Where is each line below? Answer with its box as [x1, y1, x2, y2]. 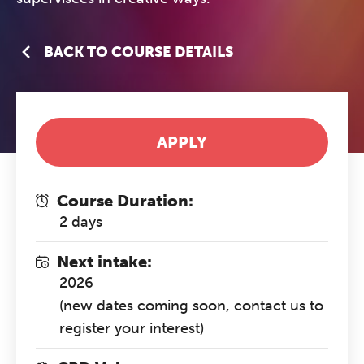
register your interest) [59, 319, 205, 337]
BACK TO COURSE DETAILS [44, 43, 233, 61]
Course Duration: [57, 191, 193, 210]
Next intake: [57, 252, 152, 271]
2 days [59, 213, 103, 231]
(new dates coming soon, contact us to [59, 297, 324, 314]
